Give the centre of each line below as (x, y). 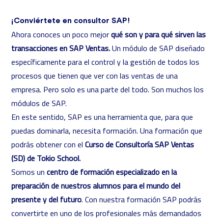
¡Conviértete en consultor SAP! (71, 21)
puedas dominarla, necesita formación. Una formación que (107, 131)
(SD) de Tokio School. (46, 158)
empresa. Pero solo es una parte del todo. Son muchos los (108, 89)
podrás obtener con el (48, 144)
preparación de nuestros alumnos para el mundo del (96, 186)
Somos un (29, 172)
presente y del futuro (46, 199)
